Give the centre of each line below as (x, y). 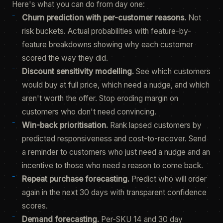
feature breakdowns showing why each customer (108, 45)
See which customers (172, 71)
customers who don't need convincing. (89, 112)
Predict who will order (168, 179)
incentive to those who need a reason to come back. (112, 166)
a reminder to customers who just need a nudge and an (116, 152)
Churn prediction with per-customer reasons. (104, 18)
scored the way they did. (65, 58)
